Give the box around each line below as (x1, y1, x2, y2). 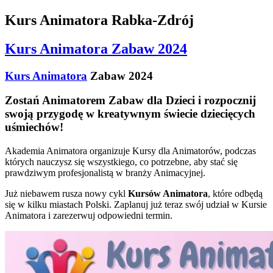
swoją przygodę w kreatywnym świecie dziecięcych (5, 107, 255, 121)
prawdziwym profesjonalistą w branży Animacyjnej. (5, 168, 205, 179)
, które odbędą (208, 188, 263, 199)
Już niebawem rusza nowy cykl (5, 188, 128, 199)
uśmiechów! (5, 121, 63, 134)
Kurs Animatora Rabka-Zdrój (5, 12, 194, 28)
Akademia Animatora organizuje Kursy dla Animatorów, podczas (5, 146, 256, 157)
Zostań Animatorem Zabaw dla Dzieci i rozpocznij (5, 94, 256, 107)
